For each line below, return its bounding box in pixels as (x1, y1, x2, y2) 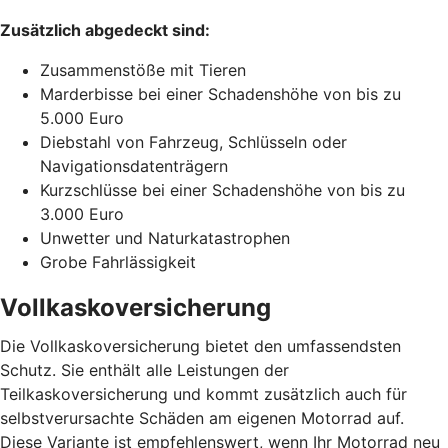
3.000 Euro (40, 203, 124, 224)
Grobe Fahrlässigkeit (40, 251, 196, 272)
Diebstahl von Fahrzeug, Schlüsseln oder (40, 131, 347, 152)
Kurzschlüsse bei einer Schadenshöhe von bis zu (40, 179, 405, 200)
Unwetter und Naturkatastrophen (40, 227, 290, 248)
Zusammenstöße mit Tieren (40, 59, 246, 80)
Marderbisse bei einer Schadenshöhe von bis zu (40, 83, 401, 104)
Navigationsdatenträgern (40, 155, 228, 176)
